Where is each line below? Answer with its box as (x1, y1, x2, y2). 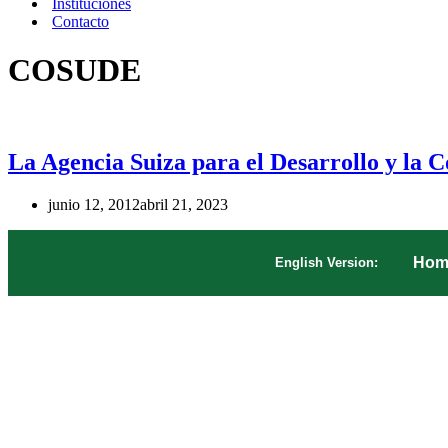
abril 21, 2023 (140, 195, 228, 213)
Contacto (52, 13, 109, 30)
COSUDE (8, 52, 141, 89)
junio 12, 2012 (48, 195, 140, 213)
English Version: (274, 255, 378, 271)
